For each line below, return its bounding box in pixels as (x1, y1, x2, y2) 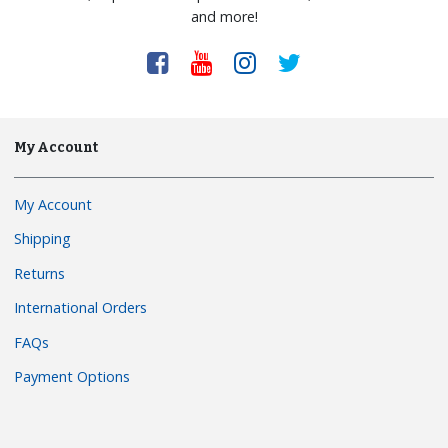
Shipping (14, 229, 72, 249)
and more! (190, 6, 258, 26)
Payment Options (14, 367, 131, 387)
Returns (14, 263, 66, 283)
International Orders (14, 298, 148, 318)
